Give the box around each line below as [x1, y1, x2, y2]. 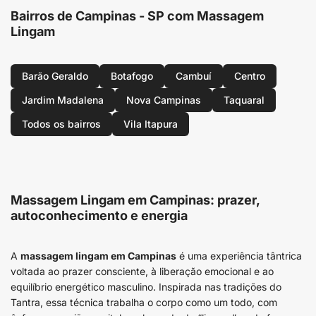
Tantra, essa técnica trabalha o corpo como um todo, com [11, 296, 277, 308]
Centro [234, 70, 265, 82]
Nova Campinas [126, 94, 201, 106]
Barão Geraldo [22, 70, 88, 82]
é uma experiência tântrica [176, 250, 302, 262]
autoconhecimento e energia [11, 208, 188, 223]
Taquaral [224, 94, 265, 106]
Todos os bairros [22, 118, 101, 130]
